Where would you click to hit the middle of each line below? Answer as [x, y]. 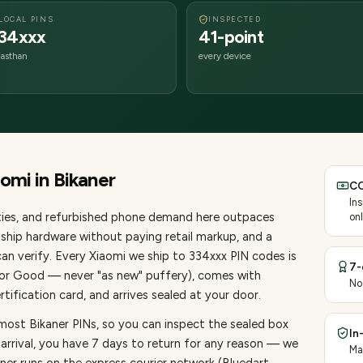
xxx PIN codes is [253, 256]
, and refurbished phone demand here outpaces [145, 217]
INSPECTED [235, 19]
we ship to [157, 256]
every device [225, 56]
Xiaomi [107, 256]
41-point [231, 37]
